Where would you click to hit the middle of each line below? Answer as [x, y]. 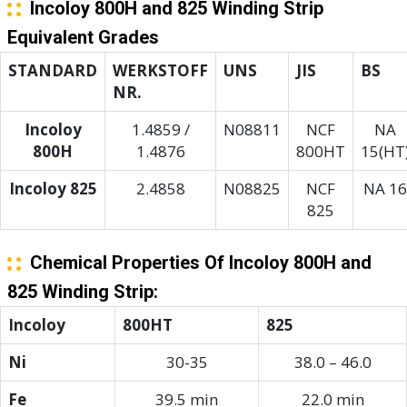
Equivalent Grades [83, 37]
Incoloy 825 [53, 189]
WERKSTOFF [160, 70]
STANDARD [53, 70]
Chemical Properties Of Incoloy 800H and [196, 263]
